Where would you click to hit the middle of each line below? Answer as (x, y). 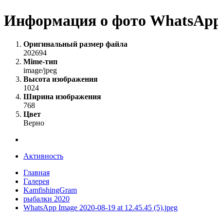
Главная (36, 173)
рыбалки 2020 (46, 199)
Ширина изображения (62, 97)
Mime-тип (40, 62)
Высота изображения (61, 79)
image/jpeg (40, 71)
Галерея (36, 182)
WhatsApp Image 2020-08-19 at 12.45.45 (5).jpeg (100, 208)
